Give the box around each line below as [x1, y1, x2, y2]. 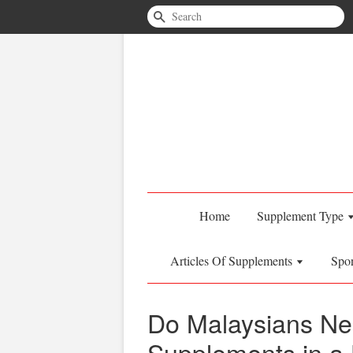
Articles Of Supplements [170, 252, 295, 269]
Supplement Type [257, 207, 347, 224]
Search [165, 9, 199, 25]
